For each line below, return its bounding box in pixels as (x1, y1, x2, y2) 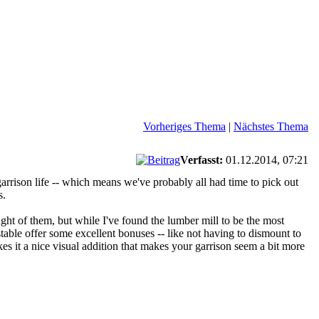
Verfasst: (180, 153, 223, 166)
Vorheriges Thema (143, 120, 226, 132)
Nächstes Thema (234, 120, 308, 132)
